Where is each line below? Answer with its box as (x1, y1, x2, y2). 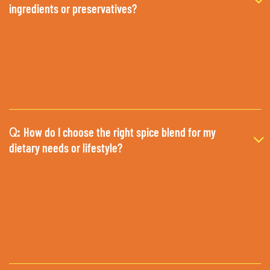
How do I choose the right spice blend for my (24, 125, 216, 140)
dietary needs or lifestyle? (9, 140, 122, 155)
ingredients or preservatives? (9, 1, 137, 16)
